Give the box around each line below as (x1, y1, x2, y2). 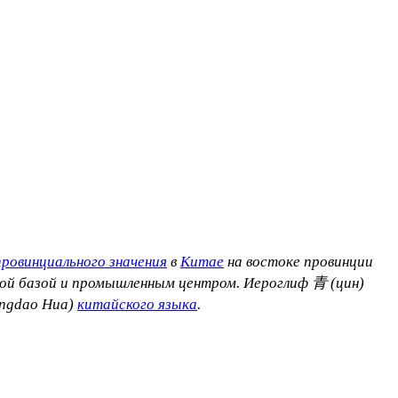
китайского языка (77, 295, 197, 313)
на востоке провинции (224, 252, 373, 270)
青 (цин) (312, 274, 364, 291)
